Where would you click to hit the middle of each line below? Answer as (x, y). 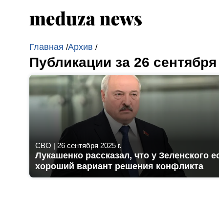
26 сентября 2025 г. (89, 145)
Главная (48, 47)
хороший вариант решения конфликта (119, 166)
